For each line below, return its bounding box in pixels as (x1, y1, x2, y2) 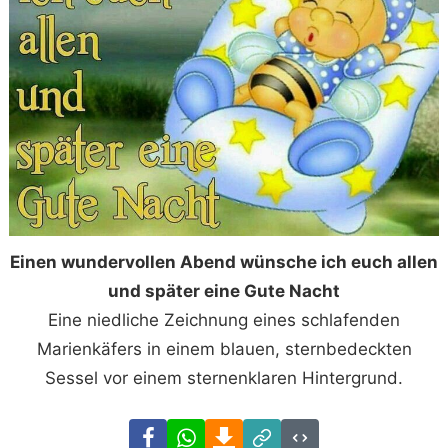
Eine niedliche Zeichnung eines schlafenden (48, 310, 400, 331)
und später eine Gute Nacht (108, 281, 340, 302)
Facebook (166, 422, 245, 443)
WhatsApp (204, 422, 287, 443)
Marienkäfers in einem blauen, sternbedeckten (36, 339, 412, 360)
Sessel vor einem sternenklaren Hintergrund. (45, 368, 403, 389)
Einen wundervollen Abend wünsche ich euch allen (10, 252, 438, 273)
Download (242, 422, 323, 443)
